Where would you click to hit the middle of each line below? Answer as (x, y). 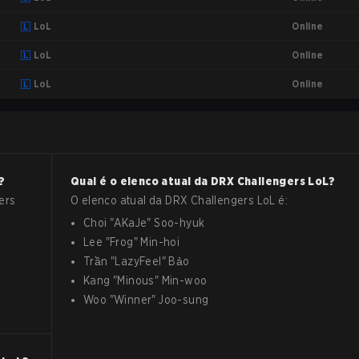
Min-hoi (160, 242)
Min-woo (184, 280)
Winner (133, 300)
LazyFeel (138, 261)
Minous (136, 280)
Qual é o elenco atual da (141, 181)
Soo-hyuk (179, 223)
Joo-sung (184, 300)
